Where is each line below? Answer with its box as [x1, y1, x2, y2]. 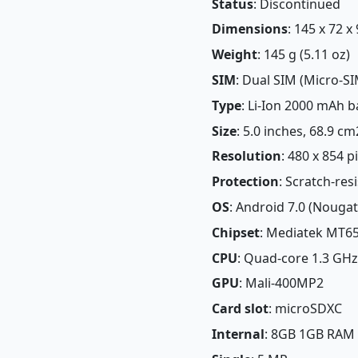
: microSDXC [268, 300, 342, 318]
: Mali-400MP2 [239, 274, 324, 292]
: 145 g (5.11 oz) [257, 46, 350, 64]
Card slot [212, 300, 268, 318]
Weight [212, 46, 257, 64]
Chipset [212, 223, 260, 241]
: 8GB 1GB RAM [265, 324, 355, 343]
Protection [212, 173, 279, 191]
